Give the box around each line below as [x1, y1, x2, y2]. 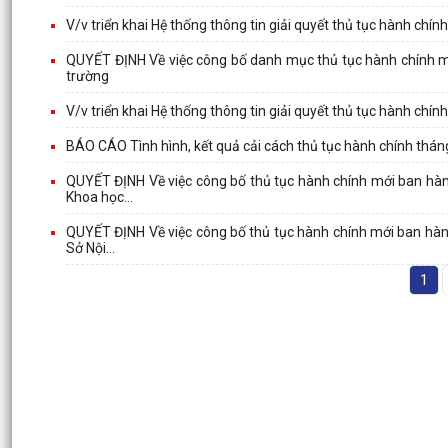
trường [66, 67, 109, 84]
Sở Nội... [66, 239, 115, 256]
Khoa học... [66, 188, 133, 205]
